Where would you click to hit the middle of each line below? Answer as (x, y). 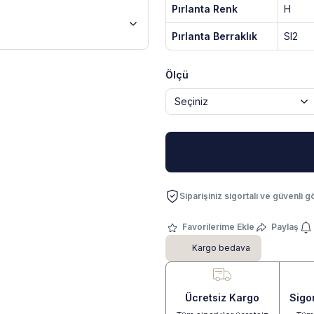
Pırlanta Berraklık (214, 36)
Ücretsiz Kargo (223, 297)
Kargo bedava (221, 247)
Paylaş (285, 227)
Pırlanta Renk (205, 9)
